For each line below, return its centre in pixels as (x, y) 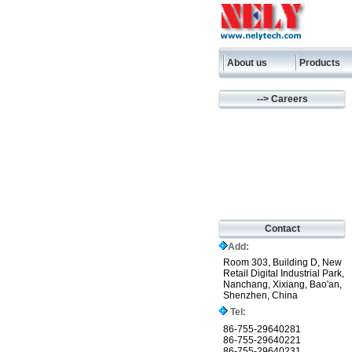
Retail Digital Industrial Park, (284, 273)
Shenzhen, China (260, 295)
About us (247, 63)
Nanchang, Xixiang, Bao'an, (282, 284)
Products (320, 63)
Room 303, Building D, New (282, 262)
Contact (282, 229)
